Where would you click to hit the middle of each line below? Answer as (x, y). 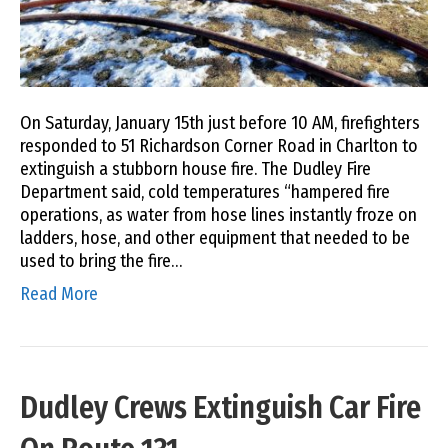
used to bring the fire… (101, 260)
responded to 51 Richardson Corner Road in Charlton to (219, 145)
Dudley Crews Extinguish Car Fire (220, 407)
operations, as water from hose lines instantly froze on (218, 214)
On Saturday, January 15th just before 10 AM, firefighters (220, 122)
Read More (59, 293)
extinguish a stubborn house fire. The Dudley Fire (195, 168)
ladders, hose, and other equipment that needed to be (215, 237)
